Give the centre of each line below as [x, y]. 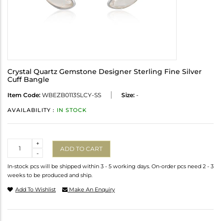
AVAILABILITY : [32, 110]
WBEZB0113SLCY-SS [71, 95]
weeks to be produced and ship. [50, 175]
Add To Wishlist [36, 190]
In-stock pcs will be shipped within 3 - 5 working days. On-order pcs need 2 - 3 [110, 166]
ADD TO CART [81, 148]
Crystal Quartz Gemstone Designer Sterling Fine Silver [105, 72]
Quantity [20, 143]
